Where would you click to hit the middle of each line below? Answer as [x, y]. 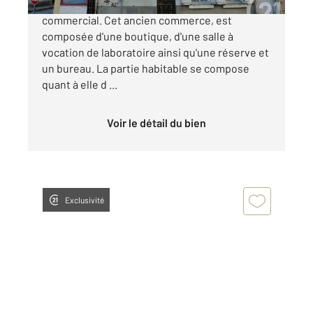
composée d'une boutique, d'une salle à [138, 36]
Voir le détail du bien [160, 122]
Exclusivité [85, 199]
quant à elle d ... [80, 84]
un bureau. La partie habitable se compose [146, 68]
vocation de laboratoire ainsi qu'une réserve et [155, 52]
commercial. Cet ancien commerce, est [137, 20]
